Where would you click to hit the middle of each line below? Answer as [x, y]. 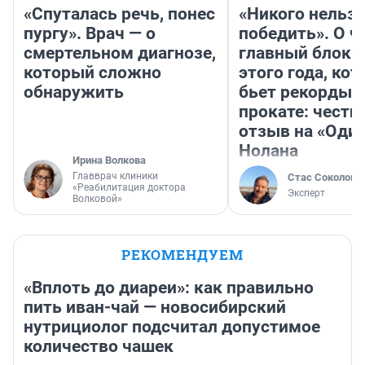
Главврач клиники [115, 176]
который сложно [92, 73]
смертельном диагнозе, [120, 53]
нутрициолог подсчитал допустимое [172, 327]
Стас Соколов [322, 178]
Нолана [268, 151]
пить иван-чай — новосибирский [155, 308]
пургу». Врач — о [90, 34]
